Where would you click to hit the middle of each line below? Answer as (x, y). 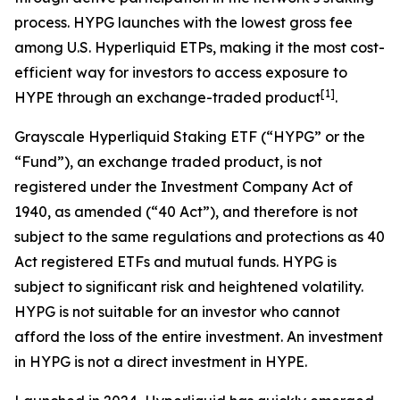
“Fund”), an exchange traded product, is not (168, 162)
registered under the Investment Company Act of (183, 187)
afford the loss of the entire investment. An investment (199, 337)
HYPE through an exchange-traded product (167, 97)
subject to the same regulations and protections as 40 (200, 237)
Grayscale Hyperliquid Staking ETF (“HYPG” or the (190, 137)
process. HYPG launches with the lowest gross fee (183, 22)
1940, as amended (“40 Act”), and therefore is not (186, 212)
